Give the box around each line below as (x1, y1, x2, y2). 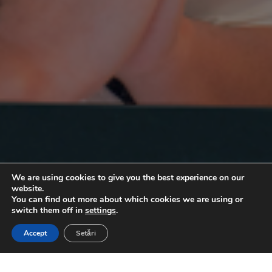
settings (85, 205, 116, 216)
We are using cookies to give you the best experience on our (12, 172, 244, 183)
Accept (24, 228, 47, 238)
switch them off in (12, 205, 85, 216)
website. (12, 183, 44, 194)
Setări (76, 228, 96, 238)
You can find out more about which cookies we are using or (12, 194, 243, 205)
